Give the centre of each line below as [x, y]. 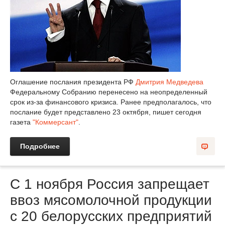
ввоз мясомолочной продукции [111, 200]
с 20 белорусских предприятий [111, 216]
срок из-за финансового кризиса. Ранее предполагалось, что [111, 102]
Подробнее [40, 146]
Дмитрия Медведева [170, 82]
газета [21, 122]
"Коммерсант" [55, 122]
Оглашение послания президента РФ [73, 82]
